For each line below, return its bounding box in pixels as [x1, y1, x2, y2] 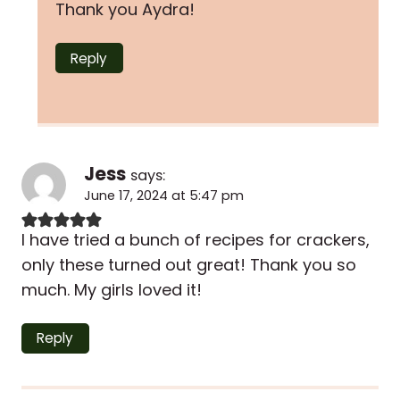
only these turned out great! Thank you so [21, 253, 356, 276]
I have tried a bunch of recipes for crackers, [21, 228, 370, 251]
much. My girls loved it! [21, 278, 202, 301]
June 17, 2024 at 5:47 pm [84, 187, 244, 205]
